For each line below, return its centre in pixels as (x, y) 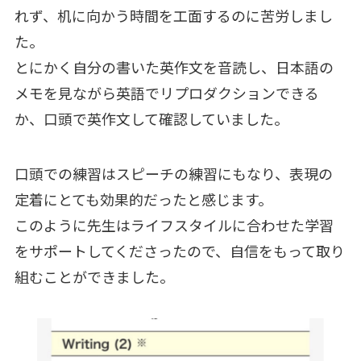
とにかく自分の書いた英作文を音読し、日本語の (174, 67)
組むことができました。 (94, 277)
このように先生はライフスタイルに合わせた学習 (174, 225)
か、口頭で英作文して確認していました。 (151, 119)
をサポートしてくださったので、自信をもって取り (179, 251)
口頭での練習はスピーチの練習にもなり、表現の (173, 174)
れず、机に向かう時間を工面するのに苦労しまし (173, 16)
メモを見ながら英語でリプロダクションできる (166, 93)
